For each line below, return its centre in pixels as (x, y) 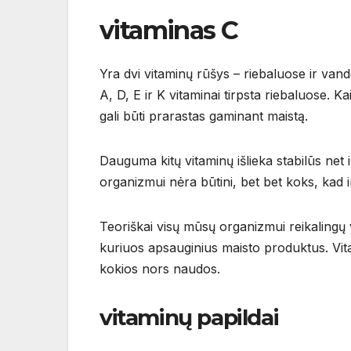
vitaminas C (169, 30)
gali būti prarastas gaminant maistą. (204, 116)
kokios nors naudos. (160, 269)
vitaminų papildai (189, 318)
